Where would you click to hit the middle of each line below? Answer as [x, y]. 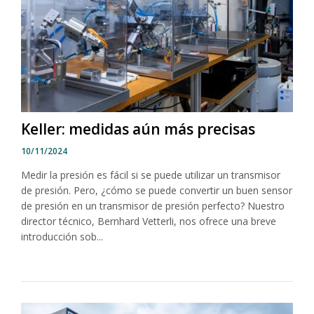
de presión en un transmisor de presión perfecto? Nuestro [153, 206]
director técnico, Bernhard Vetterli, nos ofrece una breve [149, 221]
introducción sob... [62, 237]
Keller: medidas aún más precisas [138, 129]
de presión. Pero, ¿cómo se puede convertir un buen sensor [157, 191]
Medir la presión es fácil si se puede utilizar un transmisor [151, 175]
